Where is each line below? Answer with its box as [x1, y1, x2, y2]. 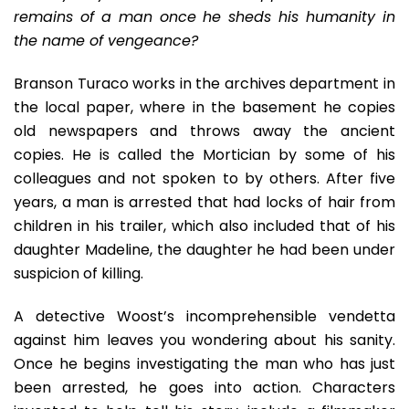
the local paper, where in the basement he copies [14, 97, 395, 118]
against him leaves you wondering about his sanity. [14, 330, 395, 351]
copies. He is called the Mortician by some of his [14, 144, 395, 165]
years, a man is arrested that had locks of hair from [14, 192, 395, 213]
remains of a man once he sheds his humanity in [14, 6, 395, 27]
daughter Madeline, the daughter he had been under [14, 239, 395, 260]
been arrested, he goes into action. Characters [14, 377, 395, 398]
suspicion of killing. [14, 263, 143, 284]
